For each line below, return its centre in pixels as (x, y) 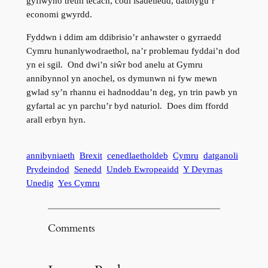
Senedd (88, 170)
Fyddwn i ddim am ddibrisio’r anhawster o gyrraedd (124, 37)
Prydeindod (48, 170)
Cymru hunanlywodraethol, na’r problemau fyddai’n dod (133, 51)
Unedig (40, 183)
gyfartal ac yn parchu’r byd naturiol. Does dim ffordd (127, 106)
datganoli (220, 156)
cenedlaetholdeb (137, 156)
